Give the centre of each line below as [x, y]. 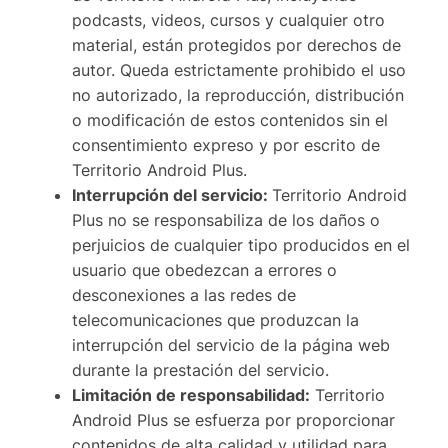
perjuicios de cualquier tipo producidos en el [241, 245]
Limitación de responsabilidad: [191, 395]
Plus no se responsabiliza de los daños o [226, 220]
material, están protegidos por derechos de [236, 45]
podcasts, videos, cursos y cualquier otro [228, 20]
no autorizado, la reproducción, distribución [238, 95]
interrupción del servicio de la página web [231, 345]
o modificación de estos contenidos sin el [230, 120]
